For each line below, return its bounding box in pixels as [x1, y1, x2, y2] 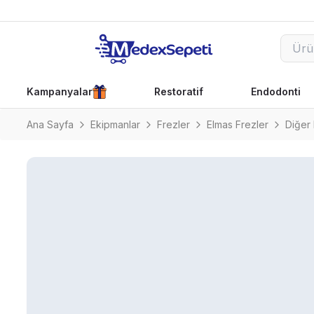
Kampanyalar [27, 86, 93, 97]
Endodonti [250, 86, 301, 97]
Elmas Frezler [207, 118, 268, 130]
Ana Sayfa [27, 118, 74, 130]
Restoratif [153, 86, 203, 97]
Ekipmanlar [90, 118, 140, 130]
